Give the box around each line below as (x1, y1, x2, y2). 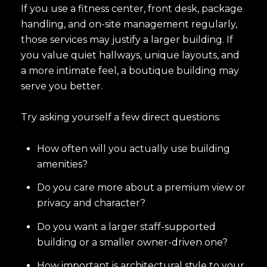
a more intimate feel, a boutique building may (21, 64, 239, 76)
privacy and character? (36, 197, 145, 209)
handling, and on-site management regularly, (21, 18, 237, 30)
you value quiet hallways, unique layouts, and (21, 49, 240, 61)
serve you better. (21, 80, 103, 92)
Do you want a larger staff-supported (36, 221, 216, 232)
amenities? (36, 158, 88, 170)
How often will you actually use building (36, 142, 230, 154)
